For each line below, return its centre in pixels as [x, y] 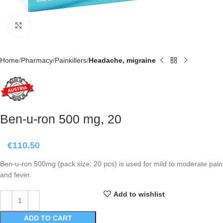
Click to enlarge [54, 26]
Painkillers [71, 60]
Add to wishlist [139, 194]
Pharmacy [37, 60]
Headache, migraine [122, 60]
